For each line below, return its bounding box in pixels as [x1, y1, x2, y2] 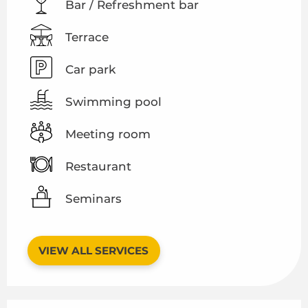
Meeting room [65, 126, 151, 141]
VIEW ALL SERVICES [38, 243, 149, 257]
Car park [65, 62, 115, 76]
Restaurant [65, 159, 131, 173]
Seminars [65, 191, 122, 206]
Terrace [65, 30, 109, 44]
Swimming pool [65, 94, 162, 109]
